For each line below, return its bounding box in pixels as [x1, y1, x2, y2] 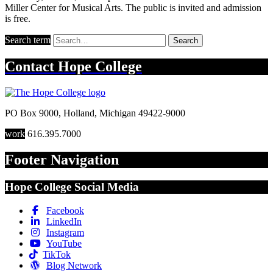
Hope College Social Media [5, 180, 139, 194]
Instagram [46, 227, 84, 238]
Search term [5, 34, 51, 45]
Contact [5, 58, 58, 75]
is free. [5, 13, 30, 24]
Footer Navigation [5, 152, 119, 168]
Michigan [99, 108, 136, 119]
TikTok [43, 249, 71, 260]
